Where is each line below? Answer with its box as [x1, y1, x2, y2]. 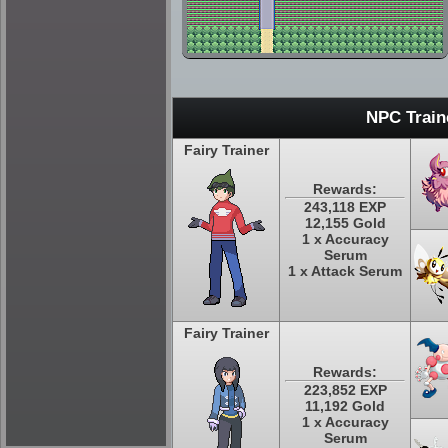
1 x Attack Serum [288, 263, 402, 279]
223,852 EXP [303, 382, 387, 398]
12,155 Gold [304, 215, 386, 231]
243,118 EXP [304, 199, 386, 215]
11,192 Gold [305, 398, 385, 414]
